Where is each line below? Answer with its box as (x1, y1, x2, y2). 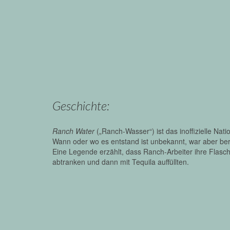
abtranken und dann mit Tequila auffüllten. (52, 156, 189, 167)
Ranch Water (52, 125, 94, 136)
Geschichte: (52, 100, 110, 113)
